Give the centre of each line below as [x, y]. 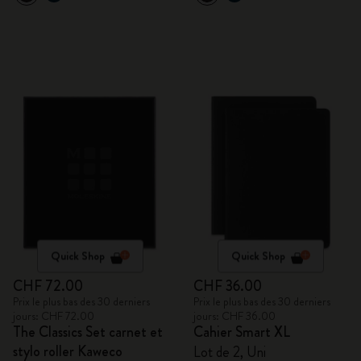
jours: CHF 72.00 [54, 316]
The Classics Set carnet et [88, 332]
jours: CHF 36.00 [234, 316]
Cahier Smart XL [242, 332]
